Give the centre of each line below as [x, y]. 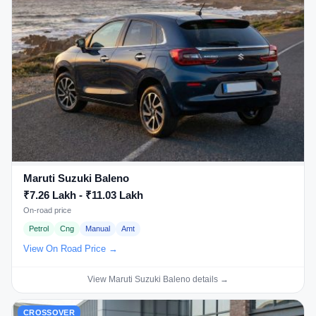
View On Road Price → [71, 248]
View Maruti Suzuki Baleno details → [158, 279]
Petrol [39, 229]
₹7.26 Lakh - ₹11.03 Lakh [83, 195]
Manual [98, 229]
